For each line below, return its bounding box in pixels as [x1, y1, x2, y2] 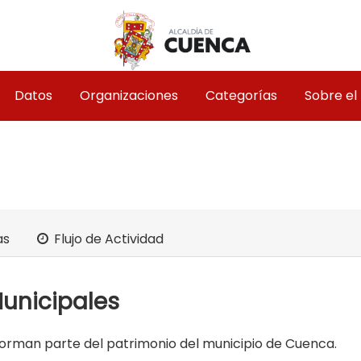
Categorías [205, 85, 277, 105]
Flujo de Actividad [51, 229, 164, 248]
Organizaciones [80, 85, 178, 105]
